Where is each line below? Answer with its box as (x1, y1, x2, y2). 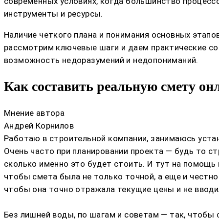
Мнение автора (4, 108, 65, 118)
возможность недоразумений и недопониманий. (4, 55, 198, 66)
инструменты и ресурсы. (4, 9, 103, 19)
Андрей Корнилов (4, 120, 74, 131)
